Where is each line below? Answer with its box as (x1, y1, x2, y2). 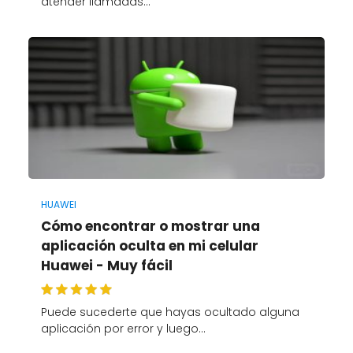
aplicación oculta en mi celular (40, 236, 258, 255)
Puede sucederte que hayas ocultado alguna (40, 304, 299, 321)
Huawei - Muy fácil (40, 255, 173, 275)
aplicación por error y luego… (40, 321, 206, 337)
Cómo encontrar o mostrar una (40, 216, 260, 236)
